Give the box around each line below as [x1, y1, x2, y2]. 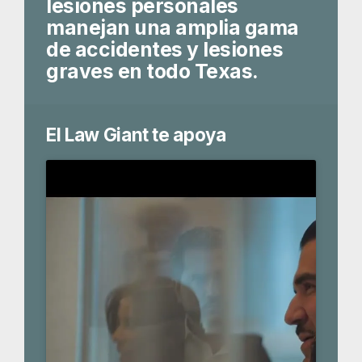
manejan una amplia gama [46, 15, 299, 40]
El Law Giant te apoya [46, 124, 226, 146]
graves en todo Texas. [46, 59, 259, 84]
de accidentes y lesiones [46, 37, 284, 62]
